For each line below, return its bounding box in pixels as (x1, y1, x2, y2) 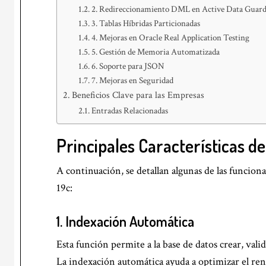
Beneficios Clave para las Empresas (72, 88, 205, 102)
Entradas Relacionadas (91, 104, 168, 116)
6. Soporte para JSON (91, 60, 164, 72)
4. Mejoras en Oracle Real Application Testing (91, 31, 249, 43)
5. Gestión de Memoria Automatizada (91, 46, 220, 58)
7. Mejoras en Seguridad (91, 74, 173, 86)
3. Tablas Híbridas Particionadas (91, 17, 200, 29)
